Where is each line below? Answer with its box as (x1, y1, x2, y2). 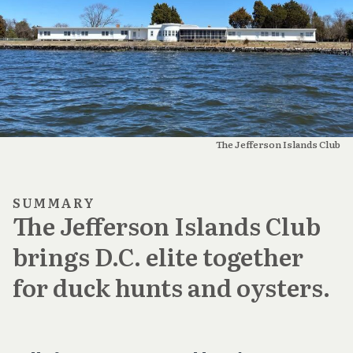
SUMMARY (13, 192, 95, 212)
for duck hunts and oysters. (13, 269, 330, 304)
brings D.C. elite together (13, 238, 303, 273)
